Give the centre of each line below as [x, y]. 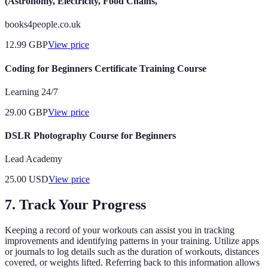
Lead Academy [33, 159]
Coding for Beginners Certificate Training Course [106, 68]
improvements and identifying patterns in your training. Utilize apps [132, 241]
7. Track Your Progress [75, 205]
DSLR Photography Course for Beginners [90, 136]
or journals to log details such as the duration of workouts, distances [132, 252]
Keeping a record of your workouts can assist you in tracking [120, 230]
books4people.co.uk [43, 25]
